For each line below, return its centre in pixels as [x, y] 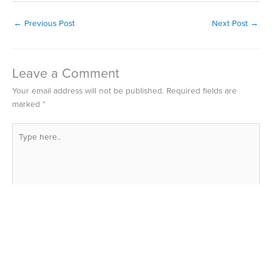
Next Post [231, 24]
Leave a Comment [66, 73]
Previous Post [48, 24]
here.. [22, 143]
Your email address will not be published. [88, 90]
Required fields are [202, 90]
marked [27, 104]
